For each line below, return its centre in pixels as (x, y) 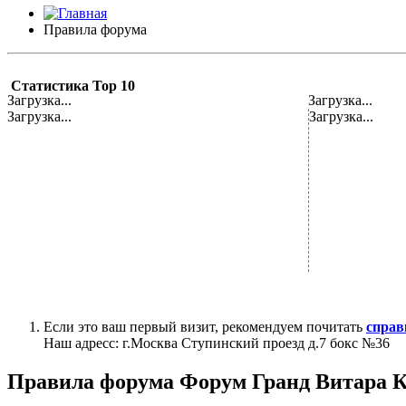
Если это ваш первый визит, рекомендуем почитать (205, 326)
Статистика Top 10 (71, 85)
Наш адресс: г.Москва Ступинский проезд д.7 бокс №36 (217, 343)
